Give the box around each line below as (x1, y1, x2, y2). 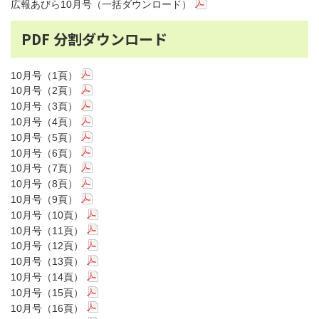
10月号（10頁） (11, 209, 83, 221)
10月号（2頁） (11, 85, 78, 97)
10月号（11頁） (11, 224, 83, 236)
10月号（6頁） (11, 147, 78, 159)
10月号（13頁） (11, 256, 83, 268)
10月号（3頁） (11, 100, 78, 113)
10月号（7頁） (11, 162, 78, 174)
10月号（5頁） (11, 131, 78, 143)
